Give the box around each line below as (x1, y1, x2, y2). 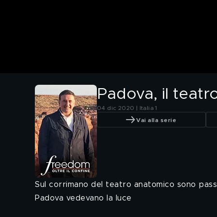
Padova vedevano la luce (35, 194, 132, 202)
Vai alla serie (136, 117, 176, 123)
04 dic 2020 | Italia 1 (97, 105, 157, 111)
